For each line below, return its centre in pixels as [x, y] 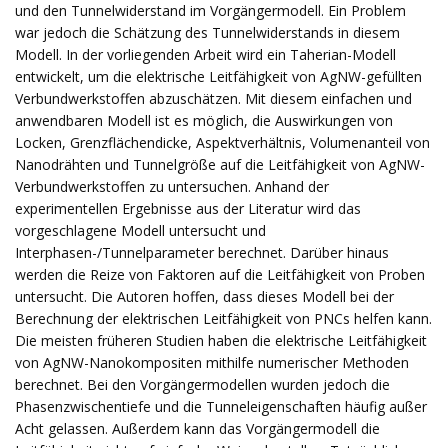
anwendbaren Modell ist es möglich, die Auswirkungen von [204, 120]
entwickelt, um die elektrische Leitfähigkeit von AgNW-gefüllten [218, 76]
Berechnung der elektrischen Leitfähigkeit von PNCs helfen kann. [223, 318]
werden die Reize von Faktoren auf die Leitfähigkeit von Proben [220, 274]
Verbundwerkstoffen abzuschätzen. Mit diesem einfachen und [213, 98]
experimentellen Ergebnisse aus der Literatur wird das [188, 208]
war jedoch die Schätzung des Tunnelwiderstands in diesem [207, 32]
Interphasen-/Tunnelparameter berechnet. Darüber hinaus [202, 252]
